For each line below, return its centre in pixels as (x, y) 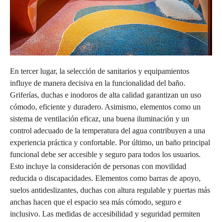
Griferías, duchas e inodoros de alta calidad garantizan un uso (106, 95)
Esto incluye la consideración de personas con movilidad (98, 166)
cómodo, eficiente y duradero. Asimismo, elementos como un (105, 107)
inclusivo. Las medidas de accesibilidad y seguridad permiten (105, 214)
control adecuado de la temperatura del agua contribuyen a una (108, 130)
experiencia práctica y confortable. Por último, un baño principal (110, 142)
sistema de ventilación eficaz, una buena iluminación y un (100, 118)
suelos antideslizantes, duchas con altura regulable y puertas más (110, 190)
